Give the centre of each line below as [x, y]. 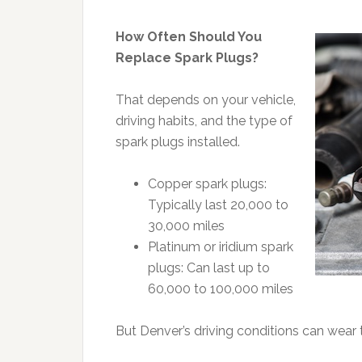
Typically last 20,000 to [218, 205]
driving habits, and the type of [204, 121]
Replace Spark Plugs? [187, 58]
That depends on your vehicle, [206, 100]
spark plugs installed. [178, 142]
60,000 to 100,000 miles [221, 289]
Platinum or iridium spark [221, 247]
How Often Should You [189, 37]
